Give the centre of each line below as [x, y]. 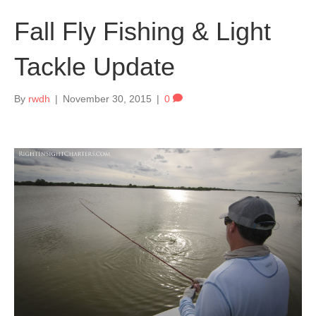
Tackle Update [95, 67]
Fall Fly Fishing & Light [142, 31]
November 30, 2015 [107, 99]
